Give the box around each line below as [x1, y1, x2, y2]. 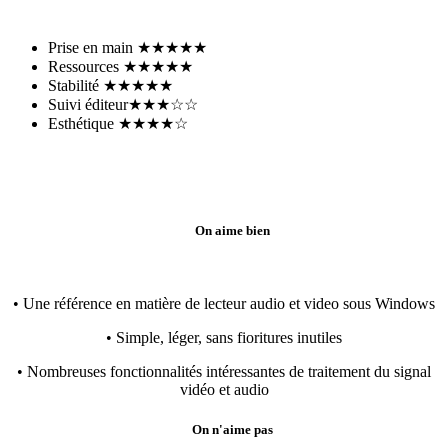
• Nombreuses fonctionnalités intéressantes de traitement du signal [17, 363, 431, 381]
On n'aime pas [175, 421, 273, 437]
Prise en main [48, 39, 137, 57]
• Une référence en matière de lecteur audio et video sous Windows [13, 295, 435, 313]
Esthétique [48, 115, 118, 133]
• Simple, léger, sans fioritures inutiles [106, 329, 342, 347]
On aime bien [178, 223, 270, 239]
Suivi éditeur [48, 96, 128, 114]
